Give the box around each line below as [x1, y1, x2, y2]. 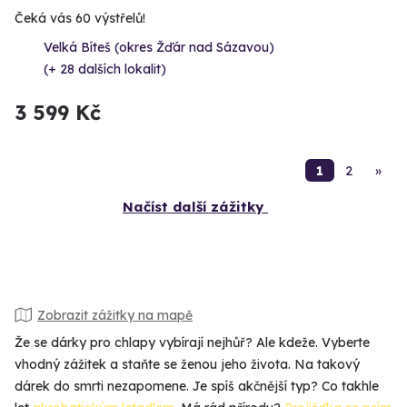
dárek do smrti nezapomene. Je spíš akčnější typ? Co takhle [15, 378, 379, 395]
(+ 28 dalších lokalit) [44, 61, 166, 78]
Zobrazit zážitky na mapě [37, 306, 193, 323]
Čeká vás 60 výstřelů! [15, 10, 145, 27]
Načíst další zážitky [123, 198, 263, 216]
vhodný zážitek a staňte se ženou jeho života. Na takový [15, 356, 360, 373]
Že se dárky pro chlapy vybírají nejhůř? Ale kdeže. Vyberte [15, 334, 370, 352]
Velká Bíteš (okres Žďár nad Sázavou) [44, 39, 274, 56]
